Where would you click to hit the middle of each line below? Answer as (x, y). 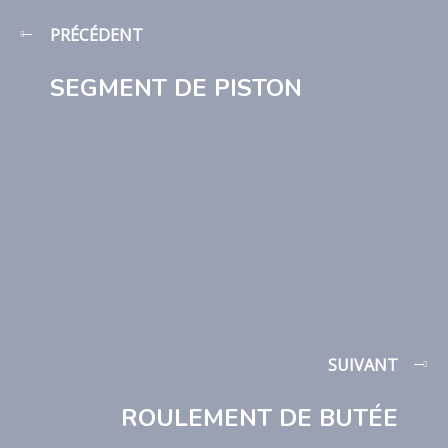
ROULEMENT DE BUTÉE (259, 418)
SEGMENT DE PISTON (176, 88)
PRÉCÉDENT (96, 35)
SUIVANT (363, 365)
